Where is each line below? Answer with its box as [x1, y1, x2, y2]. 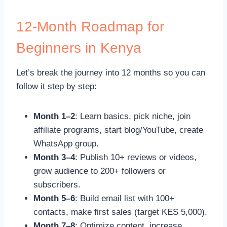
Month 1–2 [33, 111, 75, 121]
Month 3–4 [33, 152, 75, 162]
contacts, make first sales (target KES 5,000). [33, 207, 207, 217]
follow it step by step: [16, 81, 97, 91]
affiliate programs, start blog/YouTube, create [33, 125, 203, 135]
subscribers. [33, 179, 81, 190]
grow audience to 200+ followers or [33, 166, 166, 176]
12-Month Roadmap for [16, 18, 164, 34]
